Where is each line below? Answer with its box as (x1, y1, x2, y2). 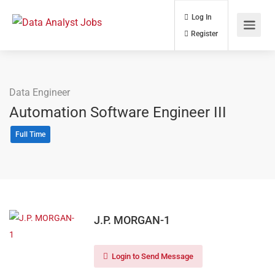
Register (222, 34, 257, 45)
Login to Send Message (110, 252, 193, 261)
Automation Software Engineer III (9, 104, 227, 121)
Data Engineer (9, 87, 70, 98)
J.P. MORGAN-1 (94, 214, 170, 227)
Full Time (15, 130, 45, 139)
